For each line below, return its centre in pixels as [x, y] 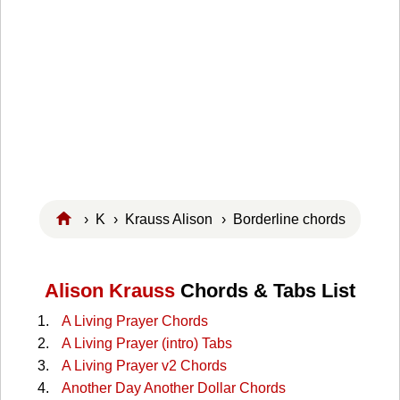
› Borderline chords [287, 219]
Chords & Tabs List [265, 291]
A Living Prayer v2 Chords [144, 366]
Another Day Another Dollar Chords [173, 388]
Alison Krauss [110, 291]
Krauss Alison [169, 219]
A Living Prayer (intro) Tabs [146, 344]
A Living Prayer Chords [134, 321]
